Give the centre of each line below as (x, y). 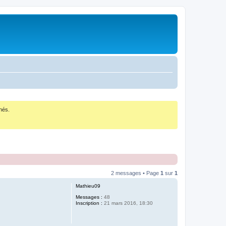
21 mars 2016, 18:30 (128, 203)
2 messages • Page (136, 173)
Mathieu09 (88, 186)
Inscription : (89, 203)
